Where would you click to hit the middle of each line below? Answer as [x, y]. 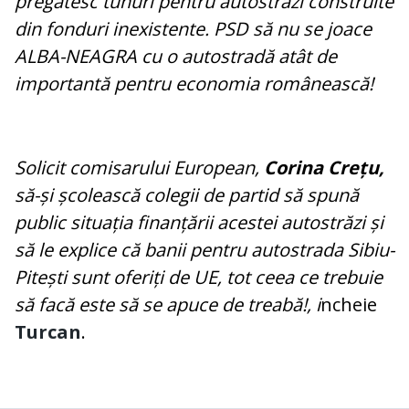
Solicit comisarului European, [139, 168]
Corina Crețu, [324, 168]
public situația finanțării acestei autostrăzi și [199, 223]
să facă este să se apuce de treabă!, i [168, 305]
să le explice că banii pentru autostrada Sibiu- [204, 250]
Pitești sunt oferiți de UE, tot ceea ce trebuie [199, 278]
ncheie [349, 305]
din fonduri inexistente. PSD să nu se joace [193, 29]
